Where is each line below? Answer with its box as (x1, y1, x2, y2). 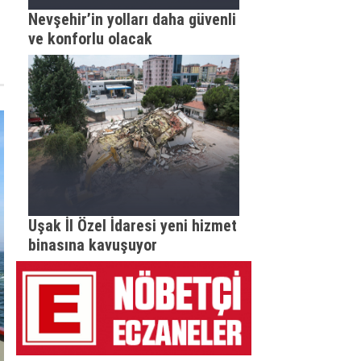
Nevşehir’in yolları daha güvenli (27, 10, 236, 29)
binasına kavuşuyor (27, 235, 157, 255)
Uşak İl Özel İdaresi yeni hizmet (27, 216, 237, 235)
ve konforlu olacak (27, 29, 152, 48)
